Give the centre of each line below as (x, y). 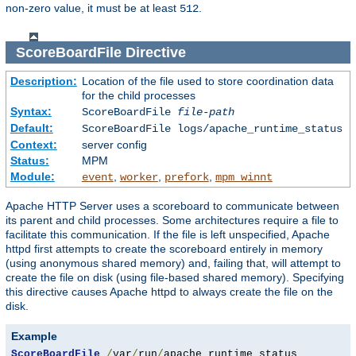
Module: (32, 177)
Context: (33, 145)
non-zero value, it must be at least (93, 8)
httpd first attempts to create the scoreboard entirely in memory (164, 249)
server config (114, 145)
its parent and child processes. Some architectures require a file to (172, 221)
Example (34, 337)
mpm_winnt (244, 178)
